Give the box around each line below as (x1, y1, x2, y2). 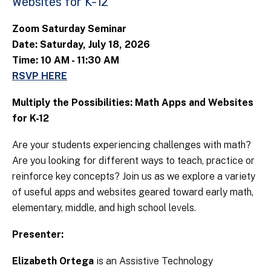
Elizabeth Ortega (12, 255, 96, 267)
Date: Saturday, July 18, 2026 (12, 39, 150, 51)
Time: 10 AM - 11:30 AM (12, 54, 119, 67)
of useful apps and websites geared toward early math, (12, 186, 253, 198)
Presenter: (12, 229, 66, 241)
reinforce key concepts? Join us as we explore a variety (12, 171, 255, 183)
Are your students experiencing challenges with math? (12, 139, 251, 151)
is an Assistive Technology (96, 255, 213, 267)
